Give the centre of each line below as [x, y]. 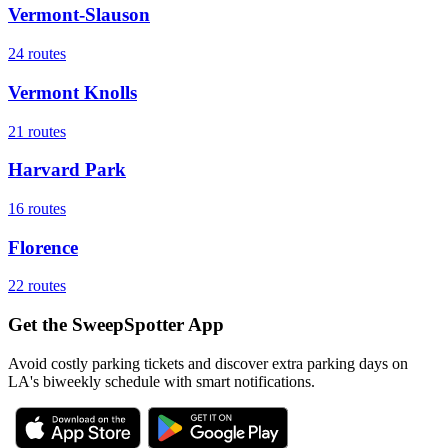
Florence [43, 247]
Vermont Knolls [72, 92]
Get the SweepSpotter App [116, 325]
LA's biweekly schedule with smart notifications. [161, 381]
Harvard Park [67, 170]
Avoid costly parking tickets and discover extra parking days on [208, 363]
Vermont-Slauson [79, 15]
